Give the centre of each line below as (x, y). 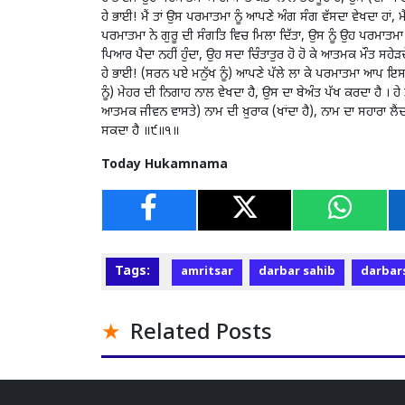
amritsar (207, 273)
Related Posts (201, 334)
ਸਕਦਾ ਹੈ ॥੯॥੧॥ (140, 132)
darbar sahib (297, 273)
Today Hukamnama (165, 165)
